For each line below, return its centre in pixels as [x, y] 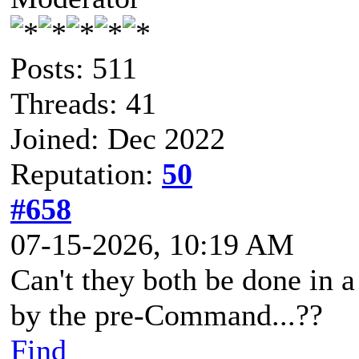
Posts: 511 [74, 68]
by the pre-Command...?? [167, 315]
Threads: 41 [83, 103]
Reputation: [86, 173]
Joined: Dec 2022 [118, 138]
